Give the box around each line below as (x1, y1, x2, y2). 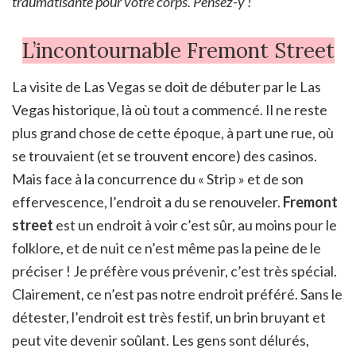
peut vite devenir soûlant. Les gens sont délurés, (12, 331, 309, 349)
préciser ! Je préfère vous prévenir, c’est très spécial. (12, 261, 337, 280)
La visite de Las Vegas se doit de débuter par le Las (12, 77, 321, 95)
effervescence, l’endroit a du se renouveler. (12, 192, 283, 211)
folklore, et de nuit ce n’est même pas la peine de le (12, 238, 321, 257)
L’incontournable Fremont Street (21, 37, 335, 64)
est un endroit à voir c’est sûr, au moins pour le (53, 215, 337, 234)
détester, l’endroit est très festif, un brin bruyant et (12, 308, 326, 326)
